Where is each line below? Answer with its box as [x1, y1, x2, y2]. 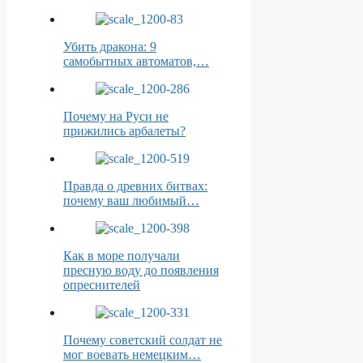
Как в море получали [63, 249, 180, 263]
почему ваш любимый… [63, 194, 199, 208]
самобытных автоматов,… [63, 54, 209, 69]
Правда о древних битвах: [63, 179, 207, 194]
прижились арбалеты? [63, 124, 186, 139]
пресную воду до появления [63, 263, 219, 278]
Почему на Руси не [63, 109, 169, 124]
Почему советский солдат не [63, 333, 222, 348]
